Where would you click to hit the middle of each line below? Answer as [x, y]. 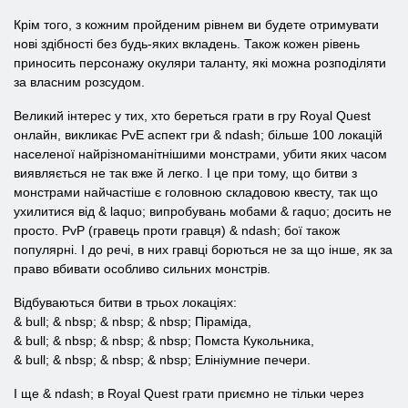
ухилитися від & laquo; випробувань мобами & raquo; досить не [203, 211]
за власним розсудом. [79, 82]
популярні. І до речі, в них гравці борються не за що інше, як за [203, 250]
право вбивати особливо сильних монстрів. [142, 269]
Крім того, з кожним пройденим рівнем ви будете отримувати [196, 25]
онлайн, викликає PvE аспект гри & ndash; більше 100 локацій [198, 135]
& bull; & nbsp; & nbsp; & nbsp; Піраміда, [133, 321]
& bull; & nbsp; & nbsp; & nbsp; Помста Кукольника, [164, 341]
